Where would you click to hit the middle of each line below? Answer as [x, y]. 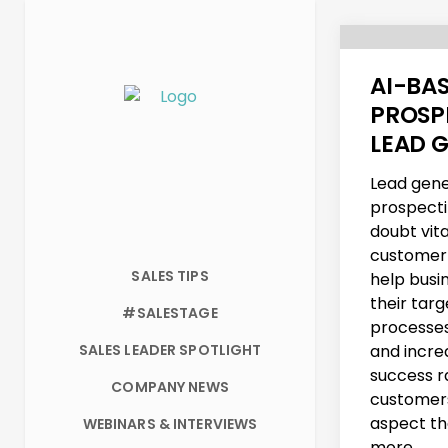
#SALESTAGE [170, 313]
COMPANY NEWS [170, 387]
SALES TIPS [170, 276]
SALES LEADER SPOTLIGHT [170, 350]
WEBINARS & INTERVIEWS [170, 424]
